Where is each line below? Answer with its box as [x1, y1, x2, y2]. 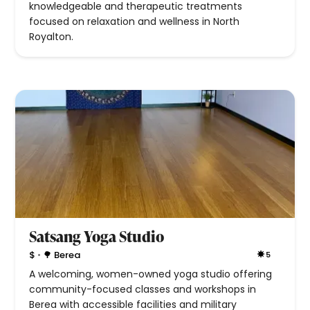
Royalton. [29, 30, 74, 44]
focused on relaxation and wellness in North [29, 15, 240, 29]
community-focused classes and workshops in [29, 282, 257, 297]
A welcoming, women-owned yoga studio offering [29, 267, 273, 282]
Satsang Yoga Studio [29, 226, 165, 248]
